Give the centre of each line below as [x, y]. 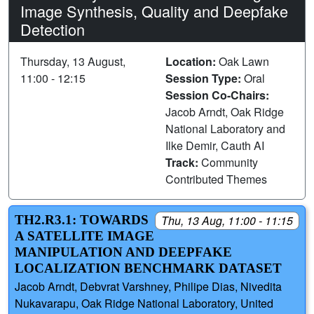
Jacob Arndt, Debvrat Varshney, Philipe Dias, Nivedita [148, 287]
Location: [192, 61]
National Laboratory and [225, 128]
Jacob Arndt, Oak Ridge [225, 111]
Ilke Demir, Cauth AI [215, 145]
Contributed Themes [216, 179]
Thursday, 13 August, [73, 61]
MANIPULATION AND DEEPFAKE [123, 252]
